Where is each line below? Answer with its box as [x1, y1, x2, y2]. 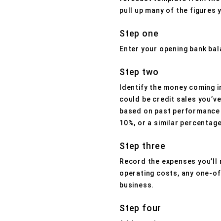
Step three [119, 140, 166, 151]
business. [119, 181, 154, 189]
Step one [119, 28, 159, 38]
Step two [119, 66, 159, 77]
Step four [119, 202, 162, 213]
